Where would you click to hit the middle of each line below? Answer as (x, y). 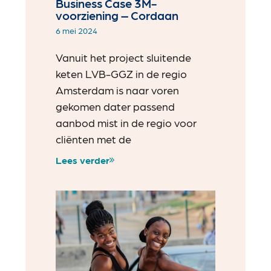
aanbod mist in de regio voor (126, 123)
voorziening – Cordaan (117, 15)
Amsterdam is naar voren (118, 90)
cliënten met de (94, 139)
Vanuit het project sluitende (124, 57)
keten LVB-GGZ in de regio (122, 74)
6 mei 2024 (77, 31)
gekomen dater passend (116, 106)
